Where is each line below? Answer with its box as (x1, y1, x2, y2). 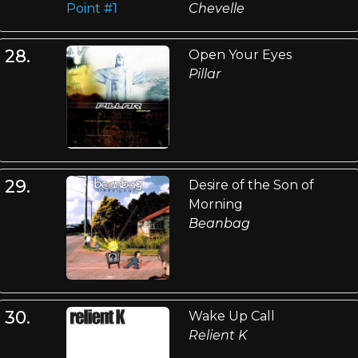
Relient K (188, 327, 247, 343)
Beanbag (188, 216, 250, 232)
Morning (188, 197, 243, 213)
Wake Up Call (188, 308, 275, 324)
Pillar (188, 66, 221, 82)
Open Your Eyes (188, 46, 292, 62)
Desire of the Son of (188, 177, 314, 193)
